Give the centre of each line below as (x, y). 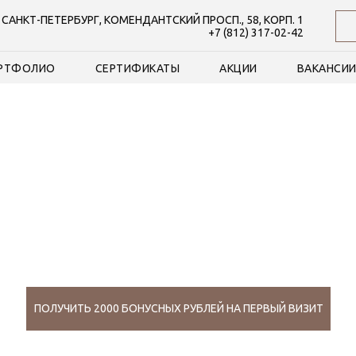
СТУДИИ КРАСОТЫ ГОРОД (178, 245)
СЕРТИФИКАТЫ (137, 68)
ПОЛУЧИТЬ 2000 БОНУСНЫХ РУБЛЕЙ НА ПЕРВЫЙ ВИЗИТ (178, 308)
